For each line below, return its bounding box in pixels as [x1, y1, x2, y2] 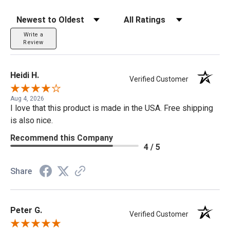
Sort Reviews [10, 12, 54, 21]
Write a [23, 31, 44, 38]
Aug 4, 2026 [10, 95, 44, 103]
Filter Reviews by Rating [117, 12, 198, 21]
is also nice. [10, 116, 53, 126]
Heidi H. [10, 70, 39, 80]
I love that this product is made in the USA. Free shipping [10, 103, 213, 113]
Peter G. [10, 205, 42, 216]
